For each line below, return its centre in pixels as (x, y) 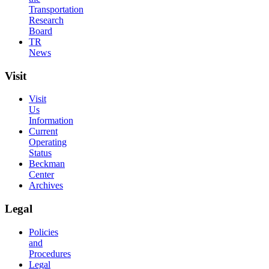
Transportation (56, 10)
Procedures (50, 253)
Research (46, 20)
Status (40, 153)
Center (41, 175)
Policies (44, 232)
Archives (46, 186)
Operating (48, 142)
